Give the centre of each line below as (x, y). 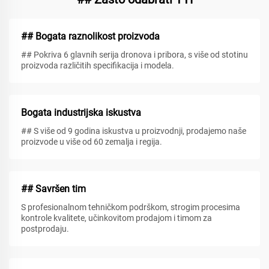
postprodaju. (45, 228)
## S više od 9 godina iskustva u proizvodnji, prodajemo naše (134, 131)
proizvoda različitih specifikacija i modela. (98, 65)
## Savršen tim (53, 189)
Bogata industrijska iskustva (81, 112)
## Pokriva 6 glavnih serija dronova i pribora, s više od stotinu (134, 54)
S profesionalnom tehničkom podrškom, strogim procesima (131, 207)
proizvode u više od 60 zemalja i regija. (92, 141)
